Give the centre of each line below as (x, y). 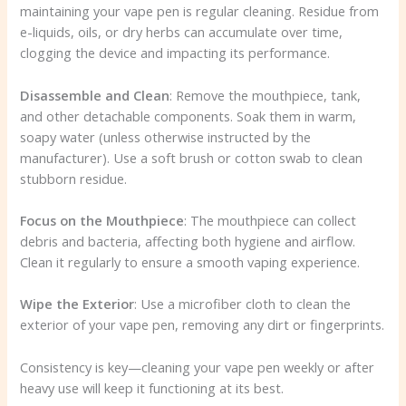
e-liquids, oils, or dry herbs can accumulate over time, (182, 32)
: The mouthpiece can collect (271, 220)
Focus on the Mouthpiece (102, 220)
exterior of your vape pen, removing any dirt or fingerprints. (203, 325)
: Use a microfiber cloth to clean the (243, 304)
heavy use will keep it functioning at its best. (152, 387)
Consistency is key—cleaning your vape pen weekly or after (198, 367)
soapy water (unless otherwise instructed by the (166, 136)
